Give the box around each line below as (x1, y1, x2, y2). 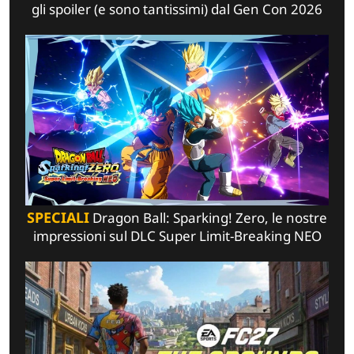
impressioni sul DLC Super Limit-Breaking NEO (32, 226, 322, 245)
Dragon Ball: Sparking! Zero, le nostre (89, 208, 327, 227)
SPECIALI (27, 207, 89, 227)
